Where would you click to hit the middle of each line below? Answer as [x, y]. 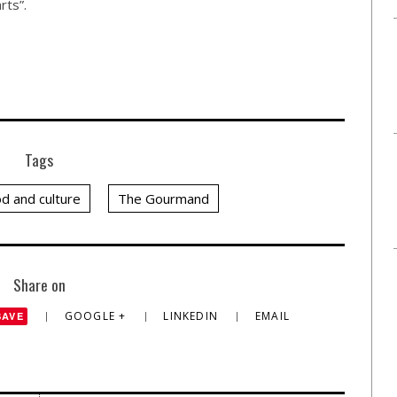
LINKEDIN [193, 316]
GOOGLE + [97, 316]
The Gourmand [163, 199]
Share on [39, 285]
